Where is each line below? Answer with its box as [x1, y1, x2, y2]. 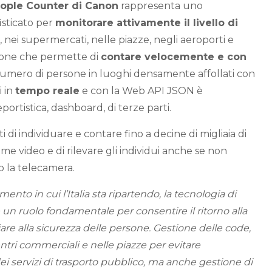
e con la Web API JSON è [80, 85, 203, 97]
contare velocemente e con [101, 51, 246, 63]
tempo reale [15, 85, 80, 97]
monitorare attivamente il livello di [55, 17, 238, 29]
